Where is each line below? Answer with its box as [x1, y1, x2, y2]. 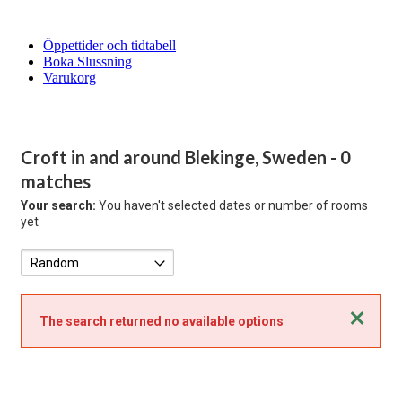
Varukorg [43, 70, 96, 85]
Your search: [21, 198, 96, 213]
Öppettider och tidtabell [43, 38, 176, 53]
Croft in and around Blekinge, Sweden [21, 146, 330, 168]
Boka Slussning [43, 54, 132, 69]
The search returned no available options [39, 314, 284, 328]
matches [21, 170, 91, 192]
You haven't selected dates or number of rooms [96, 198, 368, 213]
